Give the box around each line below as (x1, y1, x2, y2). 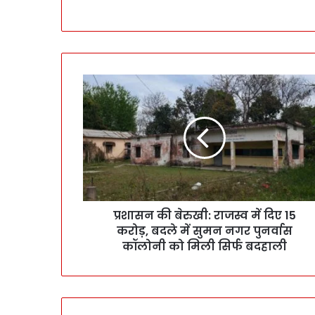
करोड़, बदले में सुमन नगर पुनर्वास (116, 223, 292, 240)
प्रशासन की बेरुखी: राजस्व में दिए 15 (112, 207, 296, 224)
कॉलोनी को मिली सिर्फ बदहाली (122, 238, 287, 255)
